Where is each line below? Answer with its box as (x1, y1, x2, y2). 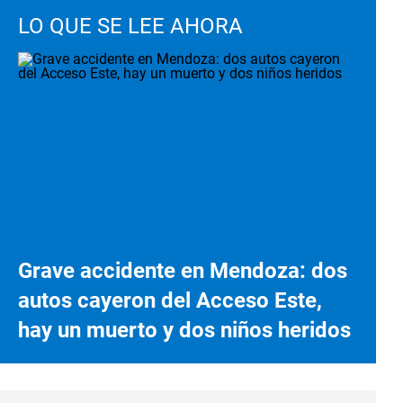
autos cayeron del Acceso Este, (18, 287, 322, 313)
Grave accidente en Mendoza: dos (18, 257, 347, 283)
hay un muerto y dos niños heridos (18, 317, 351, 343)
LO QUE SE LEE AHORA (18, 13, 243, 39)
